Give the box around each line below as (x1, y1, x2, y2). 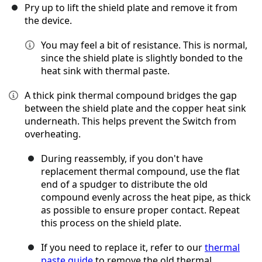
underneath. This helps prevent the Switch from (25, 115, 236, 128)
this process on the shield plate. (41, 216, 181, 230)
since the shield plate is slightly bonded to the (41, 51, 243, 65)
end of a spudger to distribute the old (41, 178, 208, 191)
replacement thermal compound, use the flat (41, 165, 240, 178)
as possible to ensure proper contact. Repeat (41, 204, 240, 217)
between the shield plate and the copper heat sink (25, 102, 246, 115)
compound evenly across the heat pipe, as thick (41, 191, 251, 204)
